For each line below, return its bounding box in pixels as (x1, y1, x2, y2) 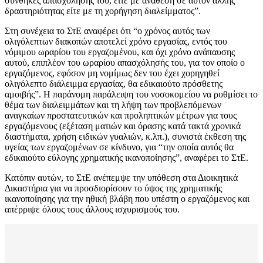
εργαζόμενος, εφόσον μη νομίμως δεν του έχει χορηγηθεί (5, 68, 220, 79)
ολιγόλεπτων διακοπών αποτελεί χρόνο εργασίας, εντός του (5, 36, 227, 47)
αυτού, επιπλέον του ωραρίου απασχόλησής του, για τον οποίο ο (5, 58, 245, 68)
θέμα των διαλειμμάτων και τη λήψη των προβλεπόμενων (5, 100, 221, 110)
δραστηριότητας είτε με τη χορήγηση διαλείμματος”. (5, 6, 201, 16)
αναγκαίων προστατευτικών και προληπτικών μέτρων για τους (5, 110, 237, 121)
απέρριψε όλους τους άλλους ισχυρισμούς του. (5, 204, 180, 215)
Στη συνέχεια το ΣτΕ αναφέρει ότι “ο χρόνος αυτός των (5, 26, 210, 36)
